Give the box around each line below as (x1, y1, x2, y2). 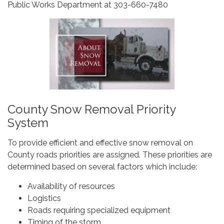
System (7, 115, 48, 130)
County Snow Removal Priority (7, 101, 175, 116)
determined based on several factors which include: (7, 161, 197, 171)
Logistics (27, 193, 61, 203)
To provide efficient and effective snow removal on (7, 137, 193, 147)
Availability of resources (27, 181, 115, 191)
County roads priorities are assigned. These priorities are (7, 149, 212, 159)
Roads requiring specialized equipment (27, 205, 170, 215)
